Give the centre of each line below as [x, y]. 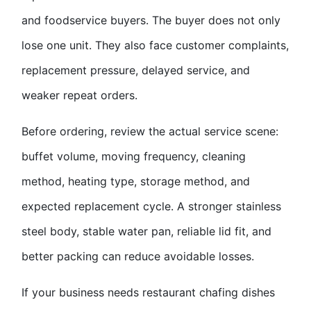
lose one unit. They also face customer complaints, [155, 45]
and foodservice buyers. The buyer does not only [151, 20]
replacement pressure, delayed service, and [136, 70]
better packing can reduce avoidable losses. [138, 256]
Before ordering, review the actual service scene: [150, 131]
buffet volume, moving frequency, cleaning [134, 156]
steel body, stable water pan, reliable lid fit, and [146, 231]
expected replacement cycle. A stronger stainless [151, 206]
